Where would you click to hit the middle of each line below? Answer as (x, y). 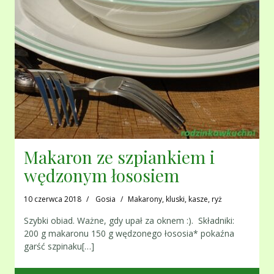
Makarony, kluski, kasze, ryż (175, 199)
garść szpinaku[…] (59, 246)
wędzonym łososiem (102, 176)
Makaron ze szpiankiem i (119, 157)
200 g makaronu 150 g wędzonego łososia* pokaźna (129, 234)
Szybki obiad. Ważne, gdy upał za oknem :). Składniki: (129, 221)
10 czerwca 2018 (53, 199)
